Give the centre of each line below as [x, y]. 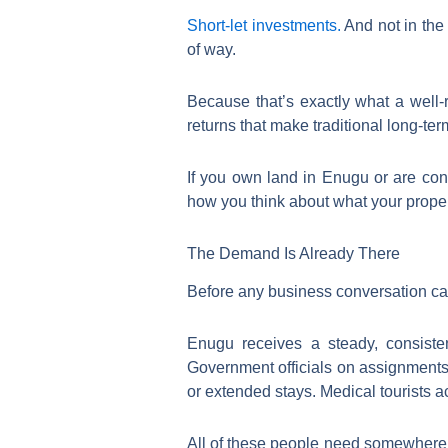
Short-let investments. [264, 25]
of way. [211, 49]
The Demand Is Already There [293, 253]
